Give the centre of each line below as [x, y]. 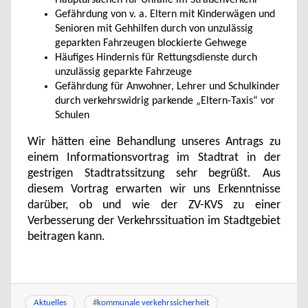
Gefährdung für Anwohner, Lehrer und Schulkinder [167, 87]
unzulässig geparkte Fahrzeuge [123, 72]
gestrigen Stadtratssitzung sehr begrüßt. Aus [154, 174]
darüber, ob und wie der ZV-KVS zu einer [154, 205]
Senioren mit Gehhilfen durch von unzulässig [154, 29]
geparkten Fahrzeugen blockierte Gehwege [151, 43]
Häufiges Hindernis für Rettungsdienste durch [156, 58]
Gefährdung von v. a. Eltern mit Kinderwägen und [165, 14]
